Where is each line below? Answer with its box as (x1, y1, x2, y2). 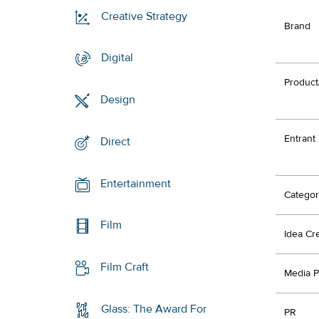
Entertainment (100, 176, 172, 191)
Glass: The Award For (101, 302, 207, 317)
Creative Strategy (101, 9, 188, 23)
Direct (100, 135, 131, 150)
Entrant (284, 132, 315, 145)
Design (100, 93, 136, 108)
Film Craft (100, 260, 150, 275)
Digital (101, 51, 134, 66)
